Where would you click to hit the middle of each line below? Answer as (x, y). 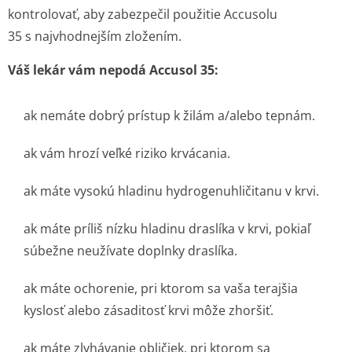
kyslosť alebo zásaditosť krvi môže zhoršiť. (148, 310)
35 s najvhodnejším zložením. (95, 36)
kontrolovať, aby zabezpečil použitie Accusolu (143, 14)
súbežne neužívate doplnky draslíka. (130, 251)
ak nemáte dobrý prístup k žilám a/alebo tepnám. (169, 115)
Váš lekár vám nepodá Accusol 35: (113, 70)
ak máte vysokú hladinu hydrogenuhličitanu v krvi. (171, 191)
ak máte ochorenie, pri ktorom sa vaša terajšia (161, 288)
